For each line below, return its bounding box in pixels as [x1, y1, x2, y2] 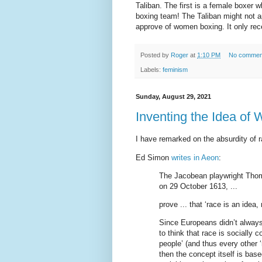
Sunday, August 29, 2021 [136, 92, 211, 100]
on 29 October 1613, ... [159, 181, 237, 191]
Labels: [140, 65, 163, 73]
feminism [163, 65, 188, 73]
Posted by [140, 51, 171, 59]
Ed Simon [136, 153, 171, 162]
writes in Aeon [171, 153, 219, 162]
